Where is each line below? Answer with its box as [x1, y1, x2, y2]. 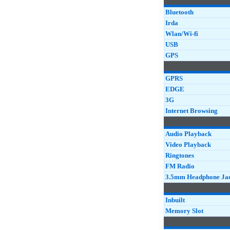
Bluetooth [165, 8, 194, 16]
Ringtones [165, 151, 194, 159]
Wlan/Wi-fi [165, 30, 198, 37]
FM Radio [165, 162, 195, 170]
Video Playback [165, 141, 211, 148]
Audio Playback [165, 130, 212, 138]
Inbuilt [165, 196, 185, 204]
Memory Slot [165, 207, 203, 215]
